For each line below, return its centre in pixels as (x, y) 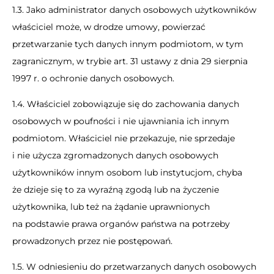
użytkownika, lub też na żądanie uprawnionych (111, 207)
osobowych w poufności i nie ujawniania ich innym (121, 121)
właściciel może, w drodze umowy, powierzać (109, 27)
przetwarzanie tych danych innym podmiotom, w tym (128, 44)
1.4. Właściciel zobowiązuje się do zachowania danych (126, 104)
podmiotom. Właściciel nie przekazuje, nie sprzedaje (124, 138)
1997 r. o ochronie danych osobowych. (93, 78)
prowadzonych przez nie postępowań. (92, 241)
